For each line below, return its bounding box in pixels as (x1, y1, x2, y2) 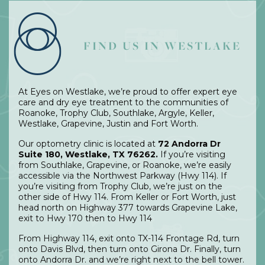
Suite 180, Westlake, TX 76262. (18, 148, 160, 160)
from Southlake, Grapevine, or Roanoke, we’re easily (18, 159, 231, 170)
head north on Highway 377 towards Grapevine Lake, (18, 202, 237, 213)
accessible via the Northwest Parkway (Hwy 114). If (18, 170, 227, 181)
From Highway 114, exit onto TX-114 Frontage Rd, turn (18, 232, 240, 244)
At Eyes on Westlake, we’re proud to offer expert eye (18, 86, 237, 97)
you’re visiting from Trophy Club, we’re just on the (18, 180, 222, 192)
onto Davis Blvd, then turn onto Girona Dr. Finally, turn (18, 243, 241, 254)
